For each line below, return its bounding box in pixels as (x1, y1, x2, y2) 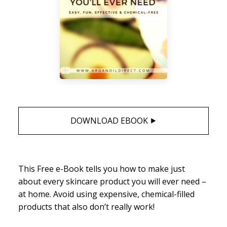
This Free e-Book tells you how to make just (18, 163, 185, 174)
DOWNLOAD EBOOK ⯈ (70, 115, 157, 126)
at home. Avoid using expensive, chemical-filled (18, 188, 195, 200)
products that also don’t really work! (18, 201, 155, 212)
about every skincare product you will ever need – (18, 175, 206, 187)
